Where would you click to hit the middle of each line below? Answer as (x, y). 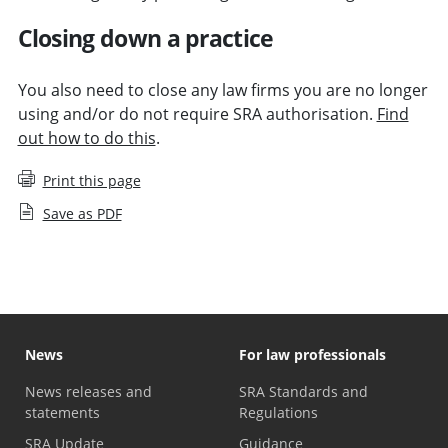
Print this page (91, 181)
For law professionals (312, 355)
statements (62, 413)
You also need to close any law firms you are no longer (222, 90)
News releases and (88, 392)
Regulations (278, 413)
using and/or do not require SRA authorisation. (197, 114)
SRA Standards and (303, 392)
